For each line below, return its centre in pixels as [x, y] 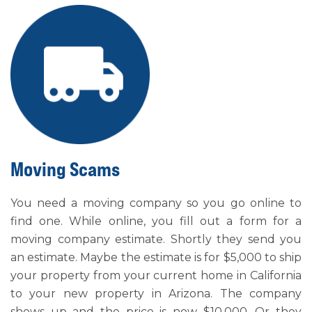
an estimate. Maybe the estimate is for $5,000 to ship [156, 257]
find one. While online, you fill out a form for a [156, 221]
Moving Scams [65, 169]
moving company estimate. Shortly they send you [156, 239]
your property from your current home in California [156, 275]
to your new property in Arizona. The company [156, 294]
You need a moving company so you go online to [156, 203]
